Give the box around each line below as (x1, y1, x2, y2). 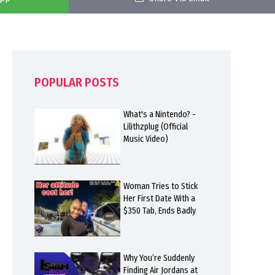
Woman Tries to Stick (123, 180, 198, 192)
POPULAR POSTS (34, 75, 119, 90)
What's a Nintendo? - (123, 109, 196, 120)
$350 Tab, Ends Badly (123, 205, 196, 216)
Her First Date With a (123, 193, 195, 204)
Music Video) (123, 133, 168, 144)
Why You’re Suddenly (123, 252, 195, 263)
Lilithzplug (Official (123, 121, 188, 132)
